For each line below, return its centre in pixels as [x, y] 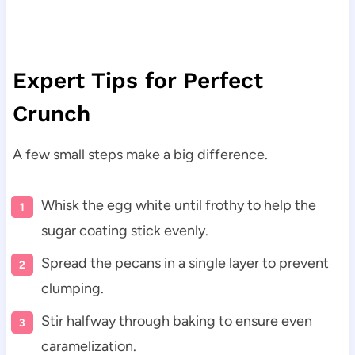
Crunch [51, 114]
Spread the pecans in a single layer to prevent [185, 263]
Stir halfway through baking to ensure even [176, 321]
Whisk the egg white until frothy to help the [178, 206]
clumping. [72, 289]
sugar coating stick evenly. [124, 231]
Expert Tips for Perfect [137, 81]
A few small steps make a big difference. [140, 155]
